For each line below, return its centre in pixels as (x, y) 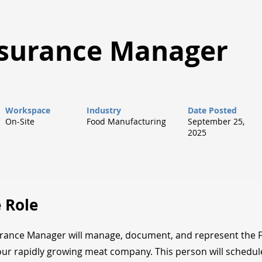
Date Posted (212, 110)
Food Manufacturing (126, 121)
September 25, (216, 121)
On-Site (20, 121)
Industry (104, 110)
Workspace (28, 110)
